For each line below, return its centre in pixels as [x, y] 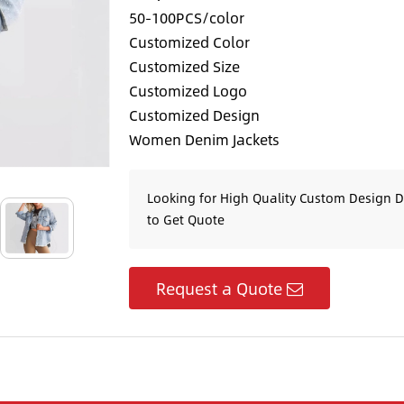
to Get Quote [185, 220]
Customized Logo [188, 91]
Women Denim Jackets [204, 140]
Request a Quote [219, 289]
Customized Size [184, 67]
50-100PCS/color [186, 18]
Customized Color [189, 42]
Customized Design [194, 115]
